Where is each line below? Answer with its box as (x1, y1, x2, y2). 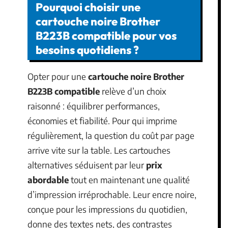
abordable (27, 174, 69, 185)
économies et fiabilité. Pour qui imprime (27, 115, 177, 126)
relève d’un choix (100, 85, 166, 97)
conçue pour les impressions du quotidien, (27, 204, 187, 215)
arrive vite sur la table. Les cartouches (27, 145, 170, 156)
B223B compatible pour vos (36, 28, 177, 43)
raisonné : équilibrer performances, (27, 100, 160, 111)
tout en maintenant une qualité (69, 174, 190, 185)
